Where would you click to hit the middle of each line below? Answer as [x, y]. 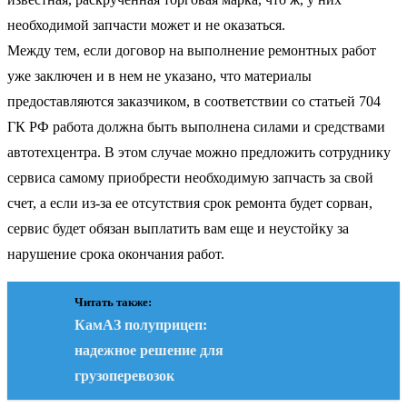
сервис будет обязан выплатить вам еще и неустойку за [178, 228]
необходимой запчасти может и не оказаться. [146, 25]
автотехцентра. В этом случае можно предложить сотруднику [199, 152]
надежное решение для [149, 350]
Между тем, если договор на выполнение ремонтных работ [192, 50]
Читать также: [113, 302]
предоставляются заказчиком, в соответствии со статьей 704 [194, 101]
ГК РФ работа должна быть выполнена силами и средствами [196, 126]
